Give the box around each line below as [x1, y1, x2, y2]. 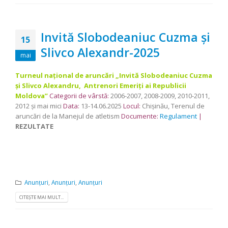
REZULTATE [15, 121, 53, 131]
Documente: [121, 111, 158, 121]
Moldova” [15, 91, 48, 100]
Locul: [123, 101, 140, 110]
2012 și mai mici [15, 101, 63, 110]
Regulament [160, 111, 197, 121]
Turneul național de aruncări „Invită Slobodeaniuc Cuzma [15, 70, 212, 80]
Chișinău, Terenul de [140, 101, 205, 110]
